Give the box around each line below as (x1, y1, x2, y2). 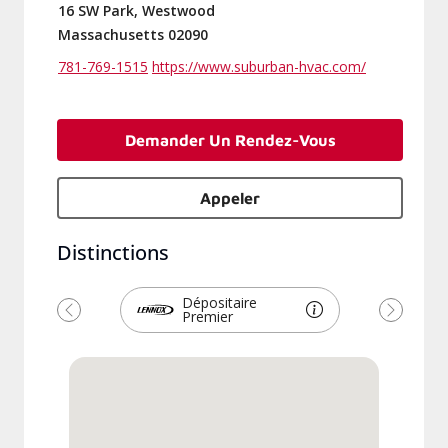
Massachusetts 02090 (58, 25, 208, 44)
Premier (182, 307, 234, 326)
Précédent (67, 308, 144, 331)
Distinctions (57, 239, 169, 266)
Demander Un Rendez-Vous (124, 131, 336, 149)
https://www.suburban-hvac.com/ (152, 57, 366, 76)
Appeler (200, 189, 260, 207)
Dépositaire (182, 293, 258, 312)
